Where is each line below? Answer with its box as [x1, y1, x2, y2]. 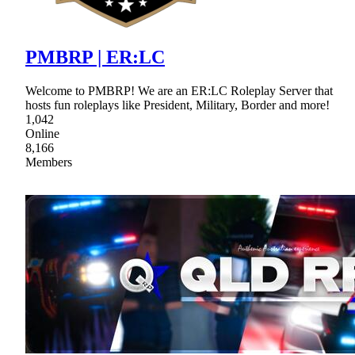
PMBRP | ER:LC [25, 46, 165, 67]
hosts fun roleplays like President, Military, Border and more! [25, 97, 330, 112]
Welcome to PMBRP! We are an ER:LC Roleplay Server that [25, 83, 333, 97]
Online [25, 126, 59, 140]
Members [25, 155, 72, 169]
